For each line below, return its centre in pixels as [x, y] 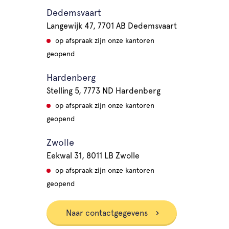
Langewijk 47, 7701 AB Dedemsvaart [111, 26]
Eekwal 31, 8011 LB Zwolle [93, 156]
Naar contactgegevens [108, 213]
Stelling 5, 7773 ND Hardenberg [103, 91]
